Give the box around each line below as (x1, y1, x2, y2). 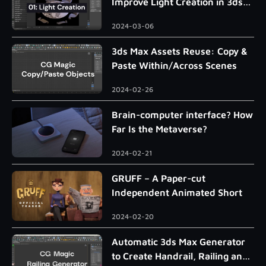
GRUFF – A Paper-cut (112, 173, 205, 184)
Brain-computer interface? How (112, 109, 253, 121)
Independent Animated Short (112, 187, 242, 198)
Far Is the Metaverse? (112, 123, 207, 135)
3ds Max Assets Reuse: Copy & (112, 46, 248, 57)
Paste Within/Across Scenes (112, 60, 237, 71)
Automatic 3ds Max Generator (112, 236, 245, 248)
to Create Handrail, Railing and (112, 251, 248, 262)
